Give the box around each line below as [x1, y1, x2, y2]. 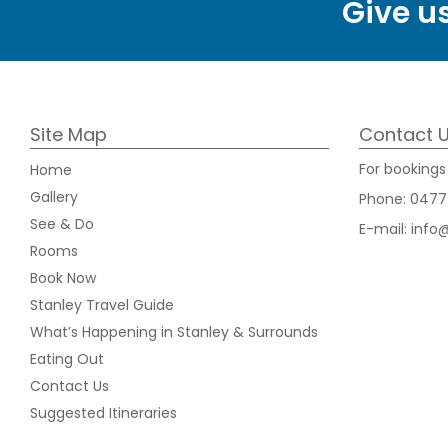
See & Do [30, 214, 94, 234]
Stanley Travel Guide [30, 295, 174, 315]
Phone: [358, 189, 410, 209]
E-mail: [358, 219, 411, 239]
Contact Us [30, 376, 109, 396]
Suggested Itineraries [30, 403, 177, 423]
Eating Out [30, 349, 104, 369]
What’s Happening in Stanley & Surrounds [30, 322, 318, 342]
